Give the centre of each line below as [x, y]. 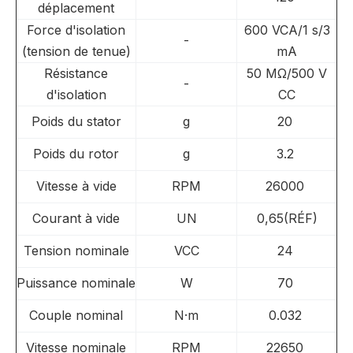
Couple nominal [76, 315]
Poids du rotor [76, 154]
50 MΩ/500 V [287, 73]
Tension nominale [76, 251]
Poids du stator [76, 121]
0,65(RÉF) [287, 218]
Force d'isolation [76, 30]
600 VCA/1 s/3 [287, 30]
